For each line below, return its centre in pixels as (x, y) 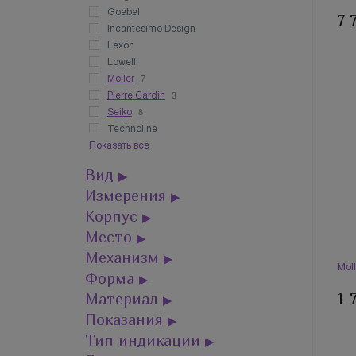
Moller (121, 79)
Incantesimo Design (151, 29)
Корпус (114, 216)
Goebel (124, 12)
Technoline (132, 129)
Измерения (128, 195)
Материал (124, 299)
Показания (126, 319)
